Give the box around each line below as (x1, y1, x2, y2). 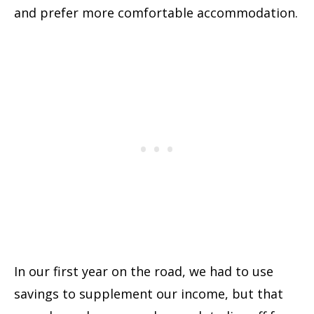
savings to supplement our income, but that (14, 285, 283, 303)
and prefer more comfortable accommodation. (14, 4, 298, 22)
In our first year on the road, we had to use (14, 263, 273, 280)
